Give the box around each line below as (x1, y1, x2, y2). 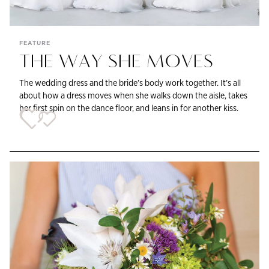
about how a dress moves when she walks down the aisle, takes (19, 89, 247, 101)
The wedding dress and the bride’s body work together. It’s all (19, 76, 241, 88)
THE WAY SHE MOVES (19, 53, 214, 73)
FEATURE (19, 38, 50, 47)
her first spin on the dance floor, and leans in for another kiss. (19, 101, 238, 113)
